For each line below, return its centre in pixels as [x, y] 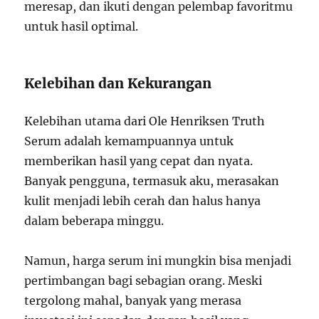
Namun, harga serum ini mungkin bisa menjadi [158, 261]
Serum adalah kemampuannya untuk [129, 141]
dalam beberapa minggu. [94, 221]
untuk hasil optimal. [82, 27]
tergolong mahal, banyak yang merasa [133, 301]
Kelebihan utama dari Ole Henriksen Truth [145, 121]
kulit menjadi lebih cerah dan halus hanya [143, 201]
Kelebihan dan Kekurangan [118, 84]
